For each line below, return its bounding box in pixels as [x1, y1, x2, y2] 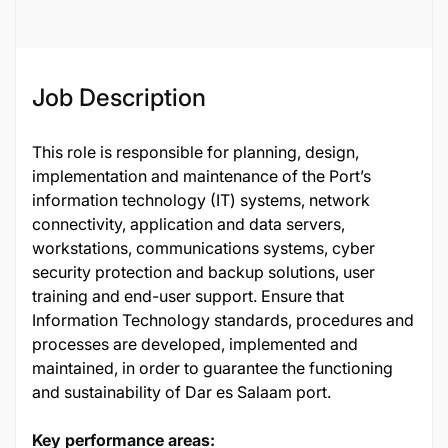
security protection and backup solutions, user [32, 262, 375, 282]
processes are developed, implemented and [32, 334, 358, 354]
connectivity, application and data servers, [32, 214, 345, 234]
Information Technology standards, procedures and [32, 310, 414, 330]
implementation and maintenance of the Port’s [32, 166, 371, 186]
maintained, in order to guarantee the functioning [32, 358, 393, 378]
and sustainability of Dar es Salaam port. [32, 382, 331, 402]
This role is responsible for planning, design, [32, 142, 359, 162]
